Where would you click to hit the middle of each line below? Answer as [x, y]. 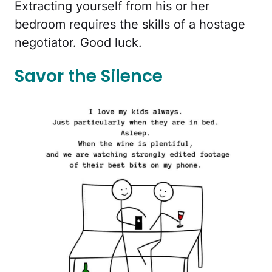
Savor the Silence [89, 76]
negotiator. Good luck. [78, 43]
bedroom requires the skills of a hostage [130, 25]
